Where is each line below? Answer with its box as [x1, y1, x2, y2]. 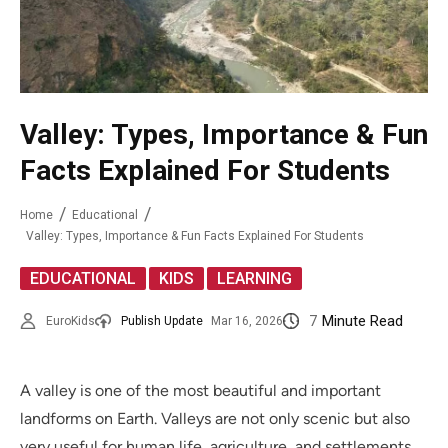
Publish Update [121, 314, 203, 329]
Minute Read [322, 312, 403, 331]
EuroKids [46, 314, 95, 329]
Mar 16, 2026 [211, 314, 283, 329]
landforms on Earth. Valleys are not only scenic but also [20, 409, 410, 429]
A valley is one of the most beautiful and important [20, 381, 381, 401]
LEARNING [217, 269, 292, 289]
